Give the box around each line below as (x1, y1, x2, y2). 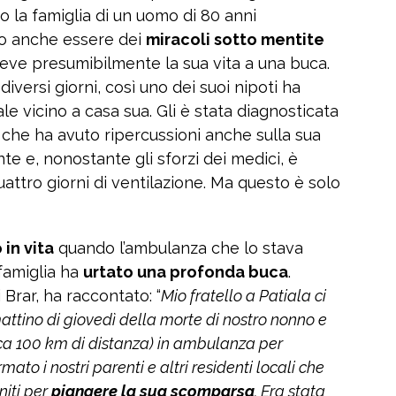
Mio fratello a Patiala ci (161, 286, 326, 306)
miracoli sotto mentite (146, 30, 324, 49)
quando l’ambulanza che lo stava (54, 239, 303, 258)
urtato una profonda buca (83, 263, 288, 282)
